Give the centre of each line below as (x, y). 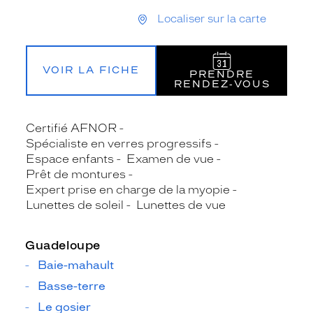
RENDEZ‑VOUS (222, 84)
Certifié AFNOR (71, 128)
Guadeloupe (63, 245)
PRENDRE (222, 74)
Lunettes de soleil (75, 205)
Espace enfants (70, 159)
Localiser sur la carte (211, 19)
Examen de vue (170, 159)
